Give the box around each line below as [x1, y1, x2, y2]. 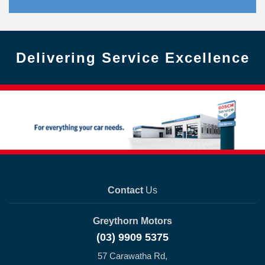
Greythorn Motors [93, 216, 172, 226]
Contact [108, 185, 143, 195]
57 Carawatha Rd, [98, 251, 167, 261]
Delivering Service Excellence [15, 50, 250, 66]
